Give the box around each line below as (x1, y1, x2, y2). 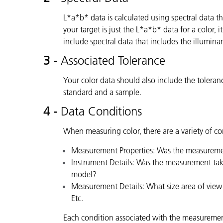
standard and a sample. (63, 87, 141, 97)
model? (71, 169, 99, 179)
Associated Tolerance (61, 53, 165, 68)
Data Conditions (61, 104, 142, 118)
